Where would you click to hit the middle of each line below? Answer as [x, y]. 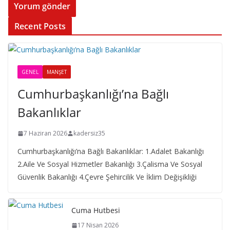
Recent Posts [40, 26]
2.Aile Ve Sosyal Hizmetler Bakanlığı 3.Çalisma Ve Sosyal [110, 164]
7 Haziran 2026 [45, 133]
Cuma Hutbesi [96, 210]
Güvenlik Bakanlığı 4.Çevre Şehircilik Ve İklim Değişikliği [107, 177]
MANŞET [57, 72]
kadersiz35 [89, 133]
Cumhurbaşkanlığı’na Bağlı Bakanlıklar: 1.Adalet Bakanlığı [111, 151]
